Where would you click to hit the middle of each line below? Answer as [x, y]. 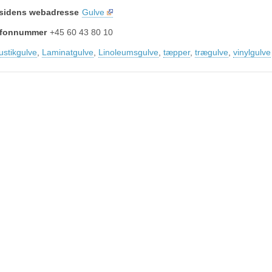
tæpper [177, 52]
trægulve [212, 52]
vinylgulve [252, 52]
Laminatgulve [68, 52]
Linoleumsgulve [128, 52]
